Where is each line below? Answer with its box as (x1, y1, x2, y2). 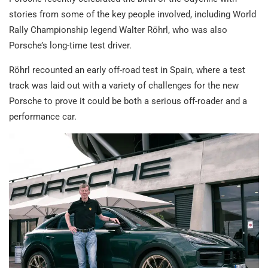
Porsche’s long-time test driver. (9, 40, 132, 51)
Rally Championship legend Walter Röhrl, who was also (9, 25, 227, 36)
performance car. (9, 111, 77, 123)
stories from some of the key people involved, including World (9, 9, 256, 20)
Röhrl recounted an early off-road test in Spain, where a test (9, 65, 245, 76)
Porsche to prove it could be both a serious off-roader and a (9, 96, 247, 107)
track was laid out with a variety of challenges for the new (9, 80, 239, 92)
